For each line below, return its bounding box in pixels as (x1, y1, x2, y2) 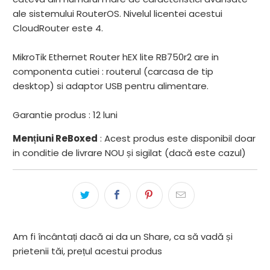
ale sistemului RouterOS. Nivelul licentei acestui (13, 7, 223, 20)
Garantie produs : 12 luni (13, 108, 118, 122)
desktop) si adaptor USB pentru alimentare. (13, 80, 209, 93)
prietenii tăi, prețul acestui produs (13, 245, 163, 258)
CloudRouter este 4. (13, 22, 104, 35)
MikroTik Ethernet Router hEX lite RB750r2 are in (13, 51, 219, 64)
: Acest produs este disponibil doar (98, 132, 256, 145)
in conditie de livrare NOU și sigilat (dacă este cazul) (13, 146, 246, 160)
